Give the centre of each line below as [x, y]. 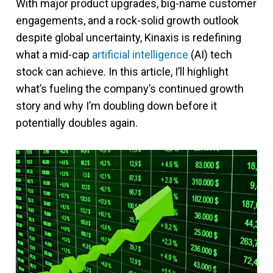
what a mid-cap [54, 55]
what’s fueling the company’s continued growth [130, 89]
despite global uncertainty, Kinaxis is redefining [129, 37]
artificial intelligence [140, 55]
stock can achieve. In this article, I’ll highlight [122, 72]
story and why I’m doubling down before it [116, 106]
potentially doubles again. [77, 123]
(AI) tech [210, 55]
